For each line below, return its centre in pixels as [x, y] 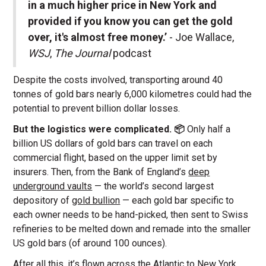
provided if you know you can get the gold [131, 21]
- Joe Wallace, [201, 37]
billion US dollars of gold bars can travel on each [113, 144]
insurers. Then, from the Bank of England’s [101, 172]
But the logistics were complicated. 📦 [100, 129]
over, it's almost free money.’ [98, 37]
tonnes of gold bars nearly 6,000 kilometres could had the [133, 94]
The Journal [84, 53]
